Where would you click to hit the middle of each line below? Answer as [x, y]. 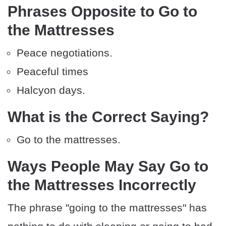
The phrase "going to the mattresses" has [107, 208]
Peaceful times [52, 72]
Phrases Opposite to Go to [102, 12]
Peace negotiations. [65, 53]
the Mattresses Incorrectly [102, 185]
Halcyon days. [51, 90]
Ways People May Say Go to [108, 166]
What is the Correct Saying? [108, 117]
